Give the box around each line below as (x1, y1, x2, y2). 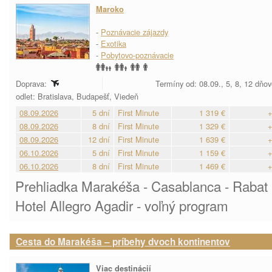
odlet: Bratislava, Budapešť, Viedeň (16, 90, 141, 102)
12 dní (88, 134, 110, 145)
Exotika (101, 38, 126, 49)
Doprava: (16, 78, 49, 89)
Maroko (96, 4, 124, 15)
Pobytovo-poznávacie (101, 49, 174, 61)
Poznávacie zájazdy (101, 26, 168, 38)
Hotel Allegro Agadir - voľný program (15, 195, 228, 215)
